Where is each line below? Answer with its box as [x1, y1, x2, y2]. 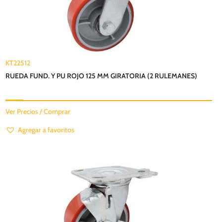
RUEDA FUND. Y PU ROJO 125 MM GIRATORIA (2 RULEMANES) [5, 71, 198, 81]
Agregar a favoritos [18, 125, 75, 135]
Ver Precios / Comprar [5, 107, 71, 116]
